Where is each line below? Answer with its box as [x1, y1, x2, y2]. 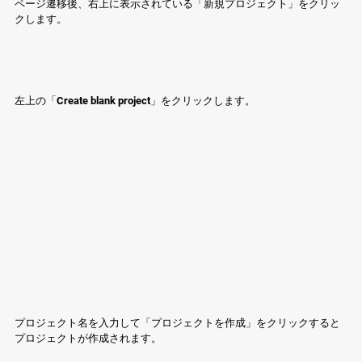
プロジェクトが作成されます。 [15, 331, 162, 344]
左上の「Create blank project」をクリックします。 [15, 94, 255, 107]
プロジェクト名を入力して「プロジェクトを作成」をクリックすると [15, 316, 340, 329]
